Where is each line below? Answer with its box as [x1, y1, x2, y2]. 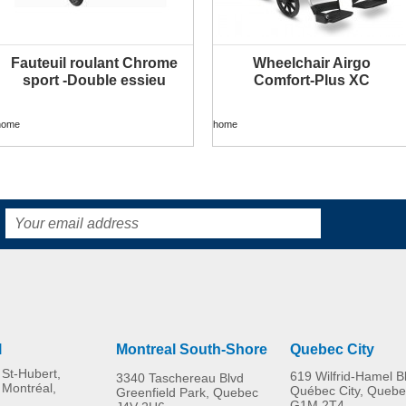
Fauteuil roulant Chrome [11, 54, 178, 71]
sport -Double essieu [23, 72, 166, 88]
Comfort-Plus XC [254, 72, 370, 88]
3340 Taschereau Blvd [116, 370, 244, 385]
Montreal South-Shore [116, 341, 267, 357]
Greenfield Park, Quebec [116, 384, 258, 400]
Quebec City [290, 341, 374, 357]
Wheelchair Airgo [253, 54, 371, 71]
